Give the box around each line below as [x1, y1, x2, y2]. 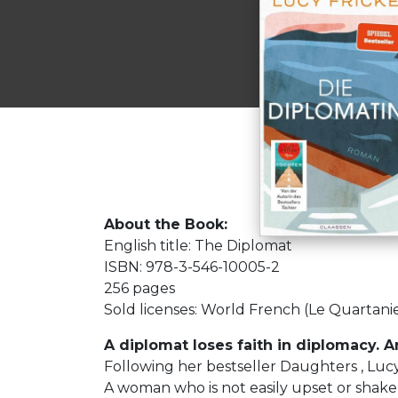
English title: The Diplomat [104, 237, 292, 254]
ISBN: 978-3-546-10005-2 [104, 259, 280, 275]
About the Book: [104, 216, 227, 233]
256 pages [104, 280, 175, 297]
